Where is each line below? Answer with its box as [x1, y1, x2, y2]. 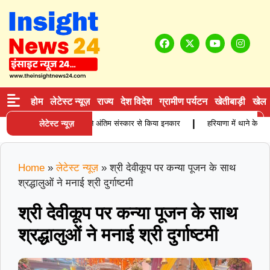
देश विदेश [120, 96, 152, 107]
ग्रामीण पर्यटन [159, 96, 207, 107]
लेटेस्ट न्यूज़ [37, 119, 74, 129]
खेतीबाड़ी [214, 96, 245, 107]
